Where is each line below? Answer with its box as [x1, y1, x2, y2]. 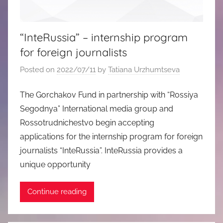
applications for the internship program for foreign [20, 131, 203, 141]
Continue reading [27, 187, 87, 197]
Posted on [20, 65, 57, 75]
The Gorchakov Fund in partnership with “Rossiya [20, 90, 198, 100]
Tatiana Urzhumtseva [108, 65, 180, 75]
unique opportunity [20, 159, 91, 169]
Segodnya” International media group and [20, 104, 173, 113]
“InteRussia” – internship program [20, 30, 188, 44]
